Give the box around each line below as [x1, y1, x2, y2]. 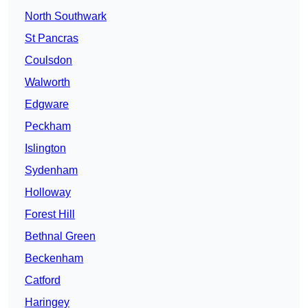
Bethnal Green [25, 230, 96, 243]
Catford [25, 274, 60, 287]
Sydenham [25, 164, 78, 177]
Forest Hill [25, 208, 75, 221]
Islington [25, 142, 66, 155]
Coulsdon [25, 54, 72, 67]
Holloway [25, 186, 71, 199]
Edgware [25, 98, 69, 111]
